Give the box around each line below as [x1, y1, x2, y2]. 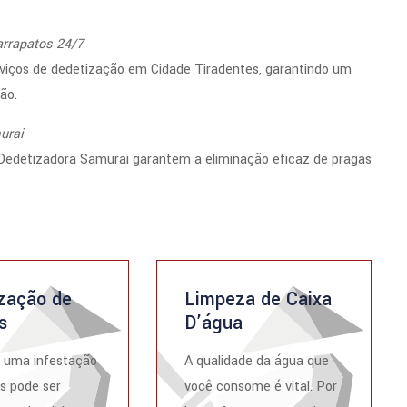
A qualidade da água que [184, 352, 330, 371]
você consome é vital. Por [184, 377, 338, 396]
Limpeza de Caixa [184, 286, 333, 313]
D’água [184, 310, 243, 336]
